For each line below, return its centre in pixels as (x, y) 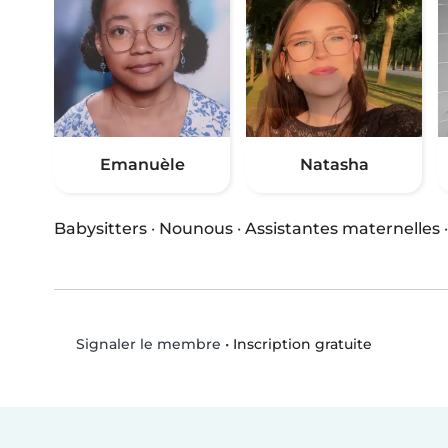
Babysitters (100, 229)
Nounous (196, 229)
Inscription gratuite (302, 343)
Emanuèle (142, 165)
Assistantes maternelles (342, 229)
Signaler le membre (146, 344)
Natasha (334, 165)
